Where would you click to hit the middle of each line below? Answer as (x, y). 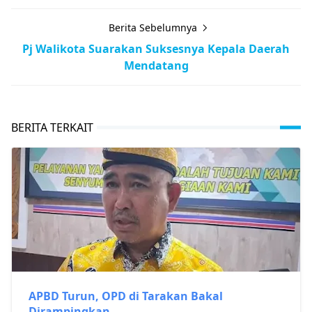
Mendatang (156, 65)
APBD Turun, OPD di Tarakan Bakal (126, 296)
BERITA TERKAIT (52, 127)
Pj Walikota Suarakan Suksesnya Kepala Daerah (156, 48)
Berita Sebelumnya (154, 27)
